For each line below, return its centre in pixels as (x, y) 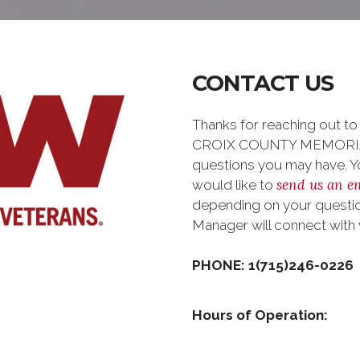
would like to (234, 185)
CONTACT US (263, 83)
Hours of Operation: (260, 315)
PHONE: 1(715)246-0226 (273, 265)
